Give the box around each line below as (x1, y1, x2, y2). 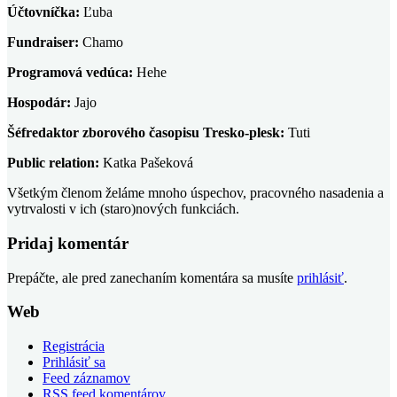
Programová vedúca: (7, 65, 133, 81)
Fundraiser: (7, 35, 79, 51)
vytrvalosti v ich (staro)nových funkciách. (7, 201, 239, 217)
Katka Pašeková (99, 155, 193, 171)
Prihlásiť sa (43, 354, 105, 370)
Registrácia (43, 339, 105, 354)
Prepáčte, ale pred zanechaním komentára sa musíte (7, 269, 297, 285)
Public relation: (7, 155, 99, 171)
